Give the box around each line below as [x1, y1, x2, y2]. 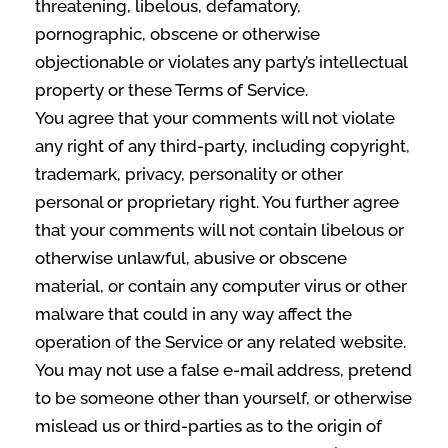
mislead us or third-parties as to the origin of [35, 416, 382, 436]
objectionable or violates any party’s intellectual [35, 52, 407, 72]
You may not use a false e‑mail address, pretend [35, 360, 412, 380]
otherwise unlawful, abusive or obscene [35, 248, 347, 268]
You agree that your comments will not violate [35, 108, 395, 128]
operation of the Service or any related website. [35, 332, 406, 352]
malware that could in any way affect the [35, 304, 352, 324]
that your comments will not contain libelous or [35, 220, 404, 240]
